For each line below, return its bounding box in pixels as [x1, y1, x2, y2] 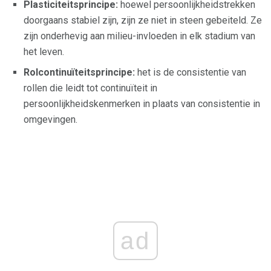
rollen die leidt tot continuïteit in [24, 82, 157, 94]
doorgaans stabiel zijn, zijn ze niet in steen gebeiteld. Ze [24, 15, 262, 27]
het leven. [24, 46, 64, 58]
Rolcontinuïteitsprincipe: [24, 67, 135, 79]
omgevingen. [24, 114, 77, 126]
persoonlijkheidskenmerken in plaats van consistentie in [24, 98, 260, 110]
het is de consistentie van [135, 67, 246, 79]
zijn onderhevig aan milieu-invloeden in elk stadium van [24, 30, 255, 42]
